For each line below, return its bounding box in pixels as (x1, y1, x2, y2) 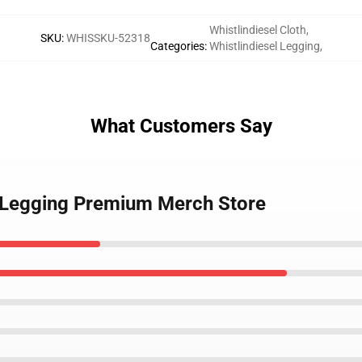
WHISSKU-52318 (65, 32, 150, 44)
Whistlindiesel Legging (208, 40, 320, 53)
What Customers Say (90, 115, 272, 137)
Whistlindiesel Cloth (208, 23, 306, 36)
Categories (149, 40, 204, 53)
